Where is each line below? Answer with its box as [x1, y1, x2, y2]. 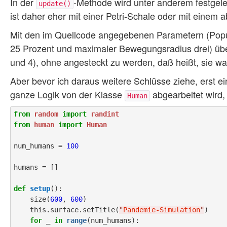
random [34, 110, 58, 119]
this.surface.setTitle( [30, 206, 119, 214]
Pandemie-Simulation [123, 206, 200, 214]
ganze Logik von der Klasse [10, 88, 125, 101]
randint [91, 110, 119, 119]
